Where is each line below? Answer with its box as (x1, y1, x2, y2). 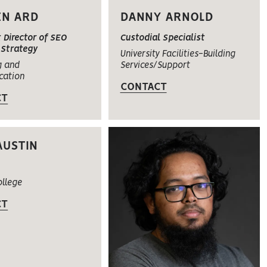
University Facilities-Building (120, 50, 235, 59)
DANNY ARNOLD (120, 12, 213, 24)
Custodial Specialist (120, 34, 205, 43)
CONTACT (120, 82, 167, 92)
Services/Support (120, 61, 190, 70)
